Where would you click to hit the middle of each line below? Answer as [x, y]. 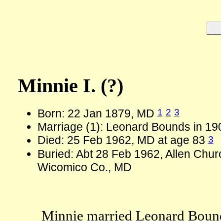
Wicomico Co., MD [84, 167]
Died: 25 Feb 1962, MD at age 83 [123, 140]
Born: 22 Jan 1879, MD [97, 114]
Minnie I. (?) [70, 86]
